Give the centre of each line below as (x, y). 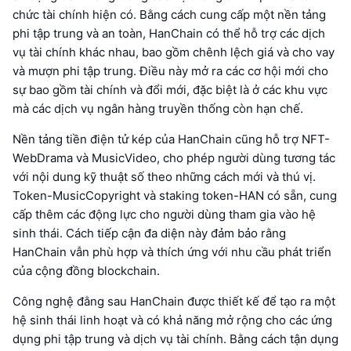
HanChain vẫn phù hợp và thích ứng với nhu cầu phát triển (172, 252)
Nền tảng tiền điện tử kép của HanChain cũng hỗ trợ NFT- (171, 139)
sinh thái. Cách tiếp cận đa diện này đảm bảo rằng (149, 233)
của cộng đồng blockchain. (86, 271)
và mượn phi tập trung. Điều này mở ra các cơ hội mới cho (170, 71)
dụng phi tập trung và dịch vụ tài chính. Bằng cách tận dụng (175, 339)
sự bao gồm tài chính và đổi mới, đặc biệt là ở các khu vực (170, 90)
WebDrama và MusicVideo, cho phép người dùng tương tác (174, 158)
